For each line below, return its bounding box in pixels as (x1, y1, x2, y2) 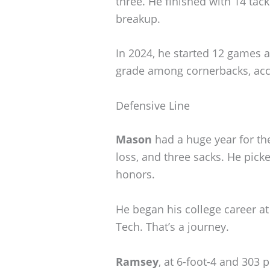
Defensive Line (116, 98, 190, 113)
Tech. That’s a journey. (116, 219, 229, 234)
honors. (116, 167, 155, 182)
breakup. (116, 11, 160, 26)
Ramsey (116, 254, 159, 269)
